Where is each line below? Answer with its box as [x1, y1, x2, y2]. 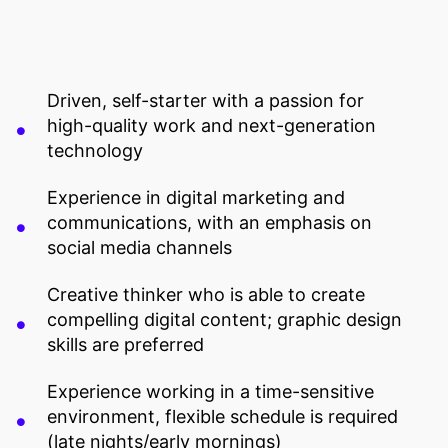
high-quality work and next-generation [47, 115, 376, 137]
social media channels [47, 237, 232, 259]
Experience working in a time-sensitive [47, 381, 374, 403]
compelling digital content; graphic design [47, 309, 402, 331]
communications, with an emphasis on [47, 212, 372, 234]
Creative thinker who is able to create [47, 284, 365, 306]
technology [47, 140, 143, 162]
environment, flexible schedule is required [47, 406, 398, 428]
